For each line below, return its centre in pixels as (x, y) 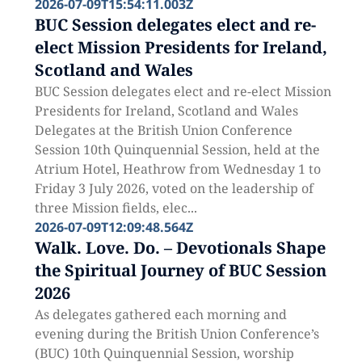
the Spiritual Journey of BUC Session (180, 270)
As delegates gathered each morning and (160, 314)
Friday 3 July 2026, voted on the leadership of (174, 188)
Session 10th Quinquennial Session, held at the (177, 149)
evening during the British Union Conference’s (177, 334)
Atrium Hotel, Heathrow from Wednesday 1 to (177, 169)
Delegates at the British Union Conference (163, 130)
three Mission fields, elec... (116, 208)
